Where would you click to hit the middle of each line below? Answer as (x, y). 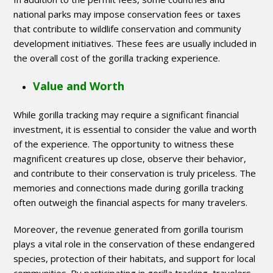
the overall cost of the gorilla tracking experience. (117, 58)
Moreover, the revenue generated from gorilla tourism (129, 229)
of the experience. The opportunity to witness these (124, 144)
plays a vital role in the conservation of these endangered (134, 244)
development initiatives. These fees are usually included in (135, 44)
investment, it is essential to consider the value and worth (135, 129)
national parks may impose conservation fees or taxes (127, 14)
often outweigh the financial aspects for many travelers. (131, 203)
